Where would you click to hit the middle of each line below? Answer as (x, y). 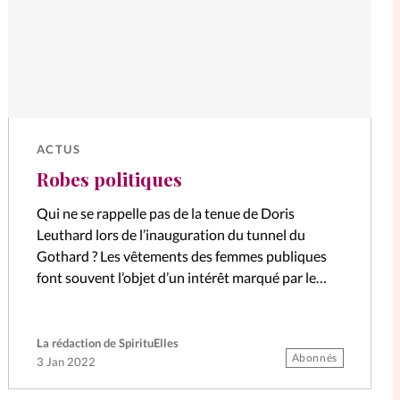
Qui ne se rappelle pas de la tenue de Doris (165, 212)
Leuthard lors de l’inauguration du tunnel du (171, 234)
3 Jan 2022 (66, 362)
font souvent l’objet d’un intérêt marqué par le (176, 277)
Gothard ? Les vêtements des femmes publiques (181, 255)
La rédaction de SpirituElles (107, 343)
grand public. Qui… (94, 298)
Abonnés (314, 358)
